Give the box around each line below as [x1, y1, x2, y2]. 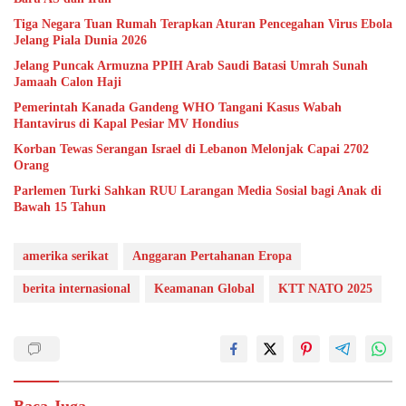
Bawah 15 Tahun [14, 199, 106, 214]
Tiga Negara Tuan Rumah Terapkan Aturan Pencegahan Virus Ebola [14, 16, 392, 31]
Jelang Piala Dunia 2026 [14, 33, 147, 47]
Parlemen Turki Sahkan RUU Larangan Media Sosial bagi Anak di [14, 183, 382, 198]
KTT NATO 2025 [278, 281, 372, 295]
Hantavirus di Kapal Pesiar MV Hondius [14, 116, 238, 130]
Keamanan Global [154, 281, 255, 295]
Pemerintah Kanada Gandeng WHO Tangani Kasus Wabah [14, 100, 342, 114]
